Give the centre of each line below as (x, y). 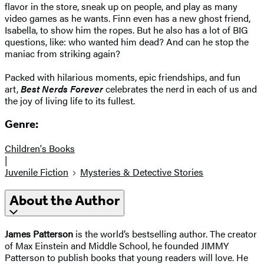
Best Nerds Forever (63, 88)
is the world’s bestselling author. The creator (165, 233)
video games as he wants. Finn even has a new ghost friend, (128, 18)
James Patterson (39, 233)
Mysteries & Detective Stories (142, 172)
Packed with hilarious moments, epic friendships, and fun (123, 77)
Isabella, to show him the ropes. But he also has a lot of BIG (126, 29)
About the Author (65, 201)
